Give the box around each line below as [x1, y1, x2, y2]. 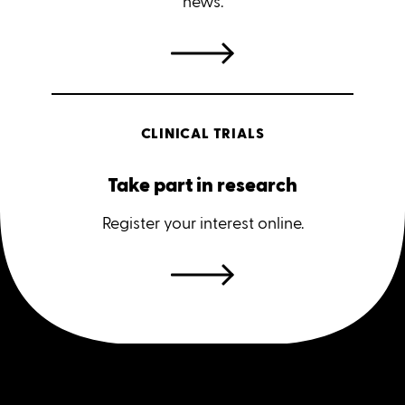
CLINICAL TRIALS [140, 125, 265, 145]
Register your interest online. [101, 213, 304, 234]
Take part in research [108, 173, 297, 200]
